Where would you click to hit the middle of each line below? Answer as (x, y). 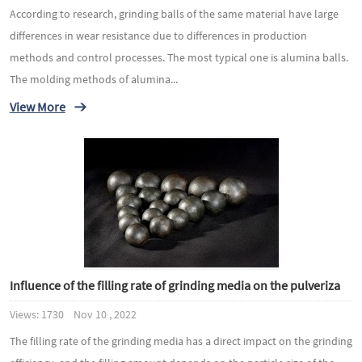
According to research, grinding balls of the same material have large (174, 14)
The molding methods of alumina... (93, 79)
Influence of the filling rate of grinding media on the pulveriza (175, 285)
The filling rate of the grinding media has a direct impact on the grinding (181, 341)
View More (37, 106)
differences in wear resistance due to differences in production (158, 36)
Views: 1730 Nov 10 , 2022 (73, 314)
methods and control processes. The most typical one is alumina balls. (179, 57)
